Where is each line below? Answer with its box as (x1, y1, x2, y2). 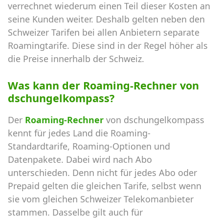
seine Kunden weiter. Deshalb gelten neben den (8, 13, 205, 25)
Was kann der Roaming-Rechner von (8, 78, 199, 93)
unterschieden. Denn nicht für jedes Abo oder (8, 166, 197, 178)
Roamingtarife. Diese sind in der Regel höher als (8, 40, 208, 52)
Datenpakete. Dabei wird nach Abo (8, 153, 152, 165)
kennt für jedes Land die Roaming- (8, 127, 151, 139)
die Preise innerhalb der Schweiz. (8, 53, 144, 65)
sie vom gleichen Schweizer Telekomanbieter (8, 193, 194, 205)
